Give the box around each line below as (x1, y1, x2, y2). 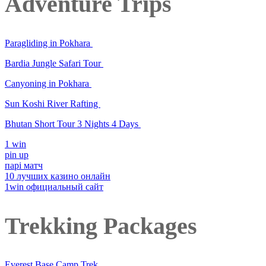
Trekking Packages (5, 212, 197, 239)
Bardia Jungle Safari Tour (5, 58, 103, 68)
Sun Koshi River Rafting (5, 98, 100, 109)
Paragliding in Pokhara (5, 37, 93, 48)
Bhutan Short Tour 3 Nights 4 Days (5, 118, 141, 129)
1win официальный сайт (5, 181, 103, 192)
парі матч (5, 160, 43, 170)
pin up (5, 149, 28, 160)
